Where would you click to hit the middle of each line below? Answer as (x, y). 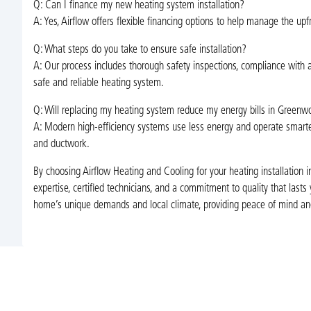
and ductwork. (61, 144)
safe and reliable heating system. (98, 83)
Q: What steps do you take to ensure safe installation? (140, 50)
